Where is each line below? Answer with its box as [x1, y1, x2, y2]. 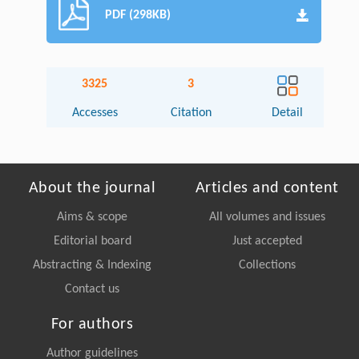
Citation [170, 106, 212, 119]
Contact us [65, 282, 119, 296]
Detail [272, 106, 304, 119]
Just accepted [232, 234, 302, 248]
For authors [50, 316, 134, 333]
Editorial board [53, 234, 131, 248]
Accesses [71, 106, 118, 119]
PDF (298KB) [105, 8, 171, 22]
